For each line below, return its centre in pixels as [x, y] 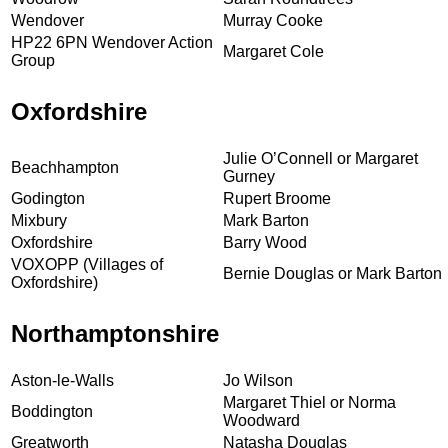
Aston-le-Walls [62, 380]
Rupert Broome [277, 198]
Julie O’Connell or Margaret [320, 158]
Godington [48, 198]
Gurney [249, 176]
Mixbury [39, 220]
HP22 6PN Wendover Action [112, 42]
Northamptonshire [115, 333]
